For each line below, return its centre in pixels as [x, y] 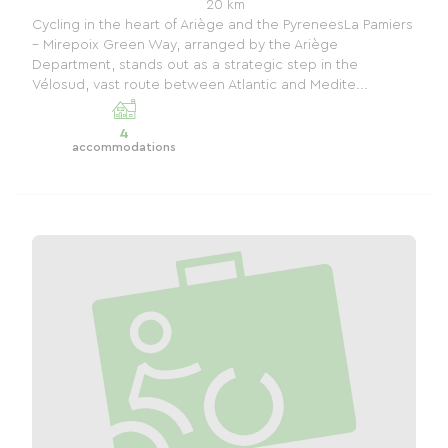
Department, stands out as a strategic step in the [195, 64]
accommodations [124, 146]
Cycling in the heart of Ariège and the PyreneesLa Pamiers [222, 24]
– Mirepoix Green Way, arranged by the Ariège [185, 44]
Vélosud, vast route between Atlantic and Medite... [200, 84]
